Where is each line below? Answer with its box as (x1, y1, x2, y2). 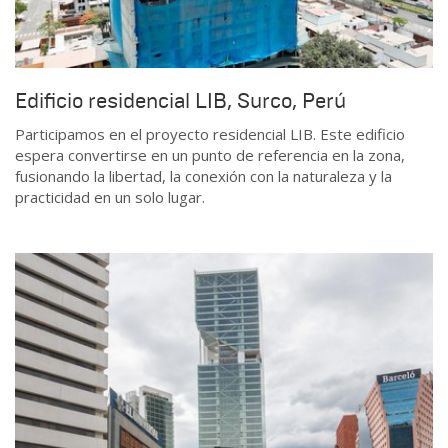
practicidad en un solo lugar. (15, 187, 205, 208)
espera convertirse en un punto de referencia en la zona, (15, 145, 405, 166)
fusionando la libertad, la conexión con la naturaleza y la (15, 166, 392, 187)
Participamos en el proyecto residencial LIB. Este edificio (15, 124, 405, 145)
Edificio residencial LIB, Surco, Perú (15, 87, 346, 114)
